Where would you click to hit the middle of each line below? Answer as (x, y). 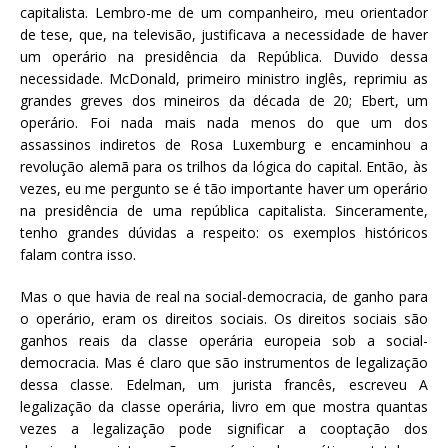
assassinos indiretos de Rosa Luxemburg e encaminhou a (224, 144)
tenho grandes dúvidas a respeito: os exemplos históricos (224, 232)
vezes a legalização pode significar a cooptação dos (224, 428)
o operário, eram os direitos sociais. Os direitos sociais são (224, 318)
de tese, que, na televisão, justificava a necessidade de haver (224, 34)
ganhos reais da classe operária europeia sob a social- (224, 340)
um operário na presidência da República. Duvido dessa (224, 56)
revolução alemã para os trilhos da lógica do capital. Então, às (224, 166)
